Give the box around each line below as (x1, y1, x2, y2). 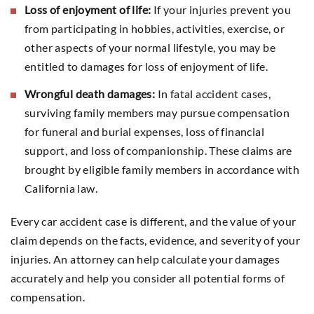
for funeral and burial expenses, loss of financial (25, 124, 264, 138)
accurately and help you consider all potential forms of (11, 271, 285, 285)
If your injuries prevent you (151, 2, 292, 16)
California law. (25, 181, 98, 195)
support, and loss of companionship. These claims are (25, 143, 292, 157)
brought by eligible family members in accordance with (25, 162, 300, 176)
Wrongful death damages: (25, 86, 156, 100)
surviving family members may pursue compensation (25, 105, 290, 119)
